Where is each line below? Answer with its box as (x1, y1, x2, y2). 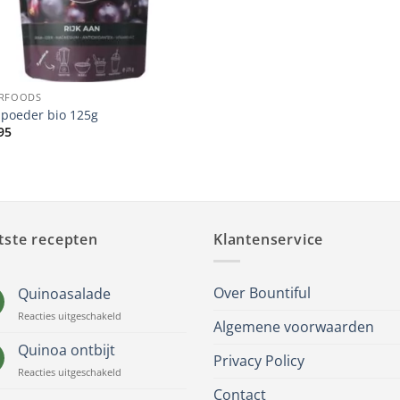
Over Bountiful (213, 283, 311, 304)
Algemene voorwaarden (213, 317, 374, 337)
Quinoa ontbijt (18, 340, 115, 361)
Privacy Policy (213, 351, 304, 371)
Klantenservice (213, 229, 324, 249)
